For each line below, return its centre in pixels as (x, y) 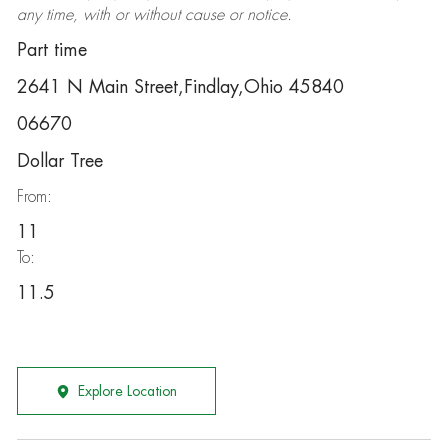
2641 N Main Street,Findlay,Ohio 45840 (180, 87)
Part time (51, 50)
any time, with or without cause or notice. (154, 15)
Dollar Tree (59, 161)
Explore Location (127, 391)
